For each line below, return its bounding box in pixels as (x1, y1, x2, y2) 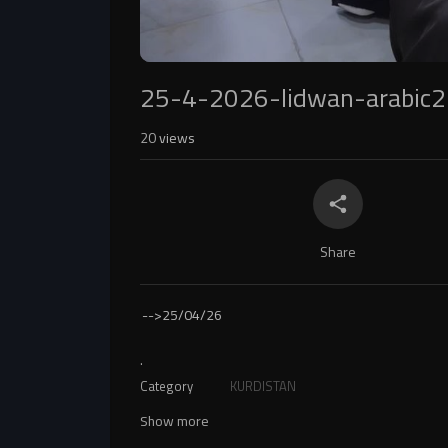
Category (140, 374, 193, 398)
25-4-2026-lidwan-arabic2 (140, 73, 446, 122)
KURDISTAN (230, 374, 296, 398)
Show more (140, 408, 209, 434)
